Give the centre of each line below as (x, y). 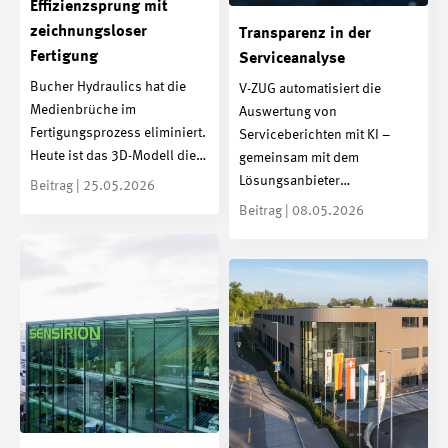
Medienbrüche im (83, 109)
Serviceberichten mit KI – (314, 134)
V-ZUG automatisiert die (310, 88)
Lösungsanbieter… (294, 180)
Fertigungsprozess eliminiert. (118, 132)
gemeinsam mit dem (299, 157)
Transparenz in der (305, 34)
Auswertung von (288, 111)
